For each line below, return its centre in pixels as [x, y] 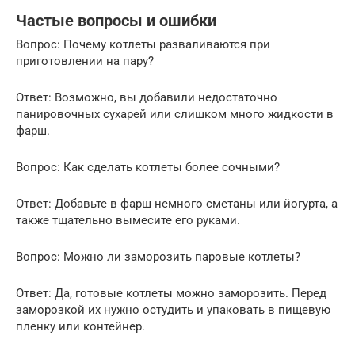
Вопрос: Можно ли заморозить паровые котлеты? [158, 257]
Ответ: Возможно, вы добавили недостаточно [147, 98]
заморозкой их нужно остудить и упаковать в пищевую [173, 310]
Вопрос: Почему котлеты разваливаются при [143, 45]
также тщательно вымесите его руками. [128, 221]
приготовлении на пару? [85, 61]
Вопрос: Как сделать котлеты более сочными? [148, 168]
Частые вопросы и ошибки [116, 21]
